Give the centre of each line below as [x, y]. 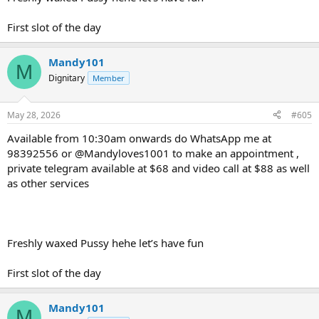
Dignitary [67, 78]
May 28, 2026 [34, 115]
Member [109, 78]
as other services [48, 183]
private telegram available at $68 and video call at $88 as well [158, 168]
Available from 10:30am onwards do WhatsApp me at [139, 138]
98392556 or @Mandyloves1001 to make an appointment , [153, 153]
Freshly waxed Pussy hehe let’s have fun [105, 242]
